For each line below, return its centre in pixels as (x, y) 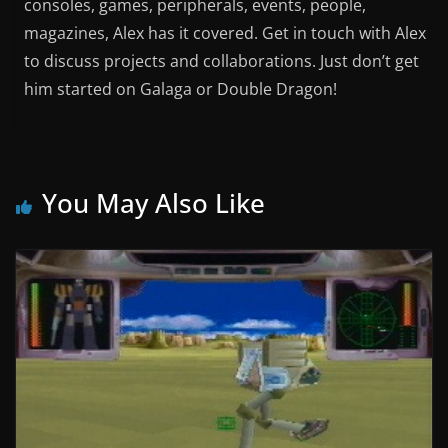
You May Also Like (153, 203)
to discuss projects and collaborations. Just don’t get (222, 60)
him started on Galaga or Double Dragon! (181, 88)
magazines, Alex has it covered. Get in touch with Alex (225, 32)
